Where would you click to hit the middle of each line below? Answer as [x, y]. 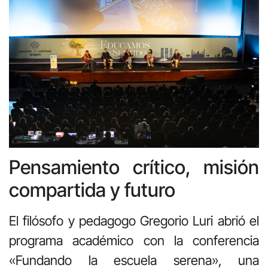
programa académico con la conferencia [134, 241]
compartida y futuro [92, 190]
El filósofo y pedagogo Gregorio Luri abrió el [134, 221]
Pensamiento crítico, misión [134, 167]
